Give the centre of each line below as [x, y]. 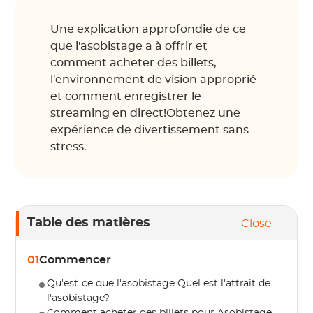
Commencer [75, 260]
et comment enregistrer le [126, 96]
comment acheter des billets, [134, 63]
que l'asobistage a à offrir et [129, 46]
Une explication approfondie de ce [148, 29]
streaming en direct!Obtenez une [146, 113]
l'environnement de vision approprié [154, 80]
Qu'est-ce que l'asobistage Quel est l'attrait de [159, 284]
